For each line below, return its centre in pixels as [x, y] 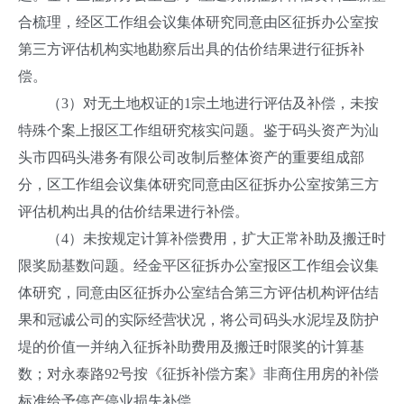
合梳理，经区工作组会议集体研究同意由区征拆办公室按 [198, 22]
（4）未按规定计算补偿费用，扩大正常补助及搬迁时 [202, 239]
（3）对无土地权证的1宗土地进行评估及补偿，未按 [198, 103]
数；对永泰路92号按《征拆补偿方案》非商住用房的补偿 [198, 374]
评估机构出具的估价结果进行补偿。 [133, 211]
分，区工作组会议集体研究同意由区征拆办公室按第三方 [198, 184]
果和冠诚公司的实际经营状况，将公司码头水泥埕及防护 [198, 320]
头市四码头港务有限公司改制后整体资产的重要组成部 [191, 157]
